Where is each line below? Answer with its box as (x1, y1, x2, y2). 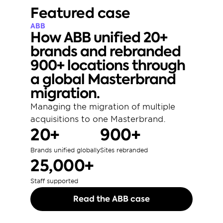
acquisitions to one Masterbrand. (30, 114, 168, 124)
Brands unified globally (30, 146, 100, 154)
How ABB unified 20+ (30, 28, 167, 47)
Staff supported (30, 177, 78, 185)
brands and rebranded (30, 42, 181, 61)
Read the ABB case (73, 193, 150, 205)
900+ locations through (30, 56, 185, 75)
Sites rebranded (100, 146, 148, 154)
